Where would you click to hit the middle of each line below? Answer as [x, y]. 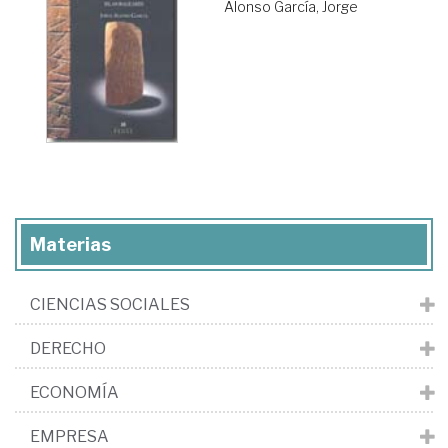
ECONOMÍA [74, 393]
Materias [70, 245]
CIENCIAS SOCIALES [110, 305]
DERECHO [68, 349]
